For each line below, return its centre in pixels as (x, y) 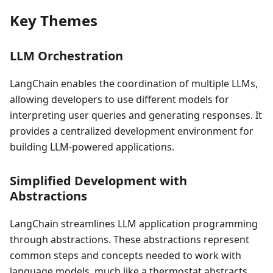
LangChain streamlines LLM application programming (134, 223)
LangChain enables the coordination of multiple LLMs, (134, 83)
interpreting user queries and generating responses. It (136, 115)
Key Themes (54, 20)
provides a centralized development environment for (132, 131)
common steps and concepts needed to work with (126, 255)
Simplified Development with (98, 180)
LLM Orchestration (66, 55)
